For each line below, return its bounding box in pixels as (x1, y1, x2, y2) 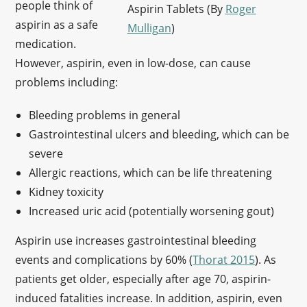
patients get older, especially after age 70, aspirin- (15, 271, 271, 286)
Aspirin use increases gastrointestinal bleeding (15, 233, 257, 248)
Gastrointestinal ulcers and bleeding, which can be (29, 127, 290, 142)
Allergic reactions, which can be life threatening (29, 165, 273, 180)
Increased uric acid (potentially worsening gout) (29, 204, 275, 219)
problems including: (15, 75, 119, 90)
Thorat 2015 (193, 252, 256, 267)
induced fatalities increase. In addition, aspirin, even (15, 291, 283, 306)
